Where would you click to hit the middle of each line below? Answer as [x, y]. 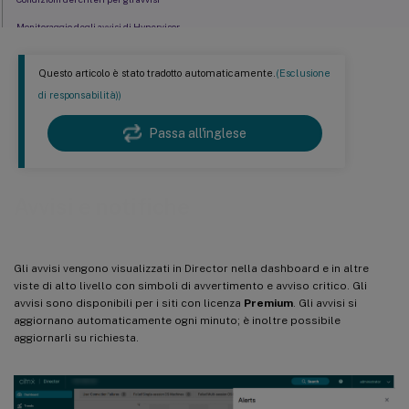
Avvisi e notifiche [102, 207]
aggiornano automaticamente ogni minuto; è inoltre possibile [177, 320]
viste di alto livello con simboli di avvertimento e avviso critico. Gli [190, 285]
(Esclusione [303, 73]
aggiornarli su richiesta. [76, 337]
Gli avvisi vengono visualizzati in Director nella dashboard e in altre [191, 268]
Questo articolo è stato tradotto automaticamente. [157, 73]
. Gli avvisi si [325, 303]
